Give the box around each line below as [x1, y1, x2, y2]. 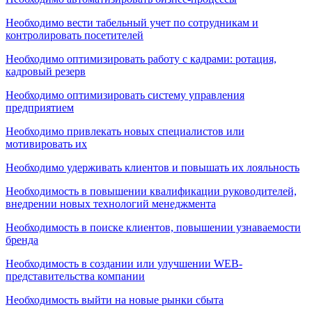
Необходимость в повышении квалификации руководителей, [6, 185, 297, 197]
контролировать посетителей [6, 29, 143, 41]
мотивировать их [6, 137, 87, 150]
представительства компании [6, 270, 145, 282]
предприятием [6, 101, 74, 114]
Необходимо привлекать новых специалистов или [6, 125, 244, 137]
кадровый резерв [6, 65, 86, 77]
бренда [6, 233, 38, 246]
